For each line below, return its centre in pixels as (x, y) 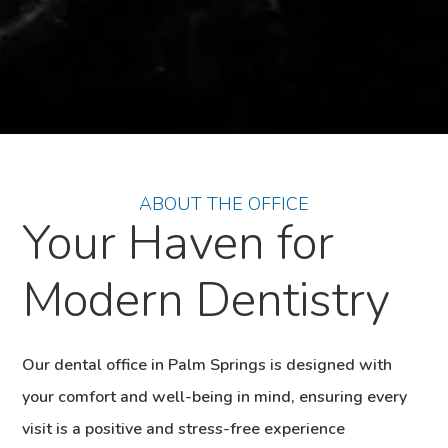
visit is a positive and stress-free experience (184, 429)
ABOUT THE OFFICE (224, 204)
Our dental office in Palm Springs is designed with (207, 365)
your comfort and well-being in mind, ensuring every (215, 397)
